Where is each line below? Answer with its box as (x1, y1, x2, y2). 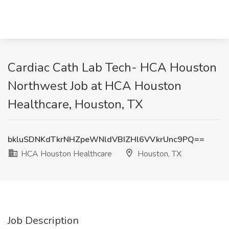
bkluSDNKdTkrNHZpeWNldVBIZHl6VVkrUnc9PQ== (8, 134, 204, 145)
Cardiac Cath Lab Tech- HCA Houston (8, 59, 217, 76)
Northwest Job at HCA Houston (8, 78, 181, 94)
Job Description (8, 214, 79, 227)
